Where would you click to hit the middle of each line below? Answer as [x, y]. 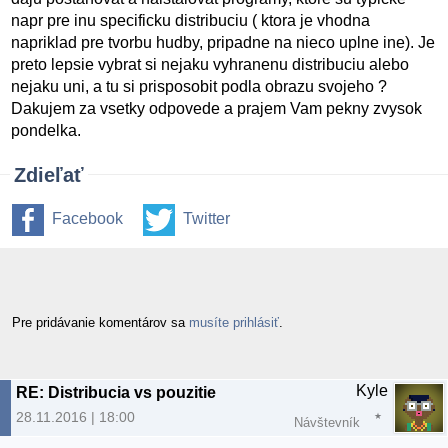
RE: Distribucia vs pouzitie [116, 392]
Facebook [87, 219]
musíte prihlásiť [234, 322]
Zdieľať [49, 175]
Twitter [206, 219]
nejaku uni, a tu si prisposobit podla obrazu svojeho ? [199, 87]
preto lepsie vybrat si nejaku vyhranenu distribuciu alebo [210, 65]
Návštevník [327, 422]
